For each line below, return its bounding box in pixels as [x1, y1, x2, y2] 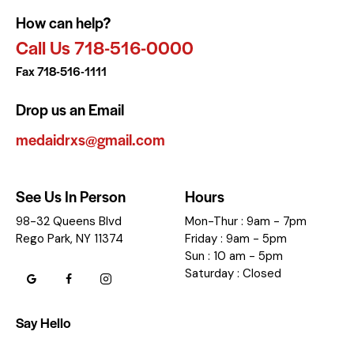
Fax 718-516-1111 [16, 62, 107, 80]
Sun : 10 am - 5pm [185, 248, 283, 265]
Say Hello [16, 313, 71, 333]
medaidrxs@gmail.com [16, 129, 165, 151]
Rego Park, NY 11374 [16, 231, 123, 247]
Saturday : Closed [185, 265, 281, 282]
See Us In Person [16, 186, 126, 208]
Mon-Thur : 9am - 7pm [185, 213, 307, 230]
